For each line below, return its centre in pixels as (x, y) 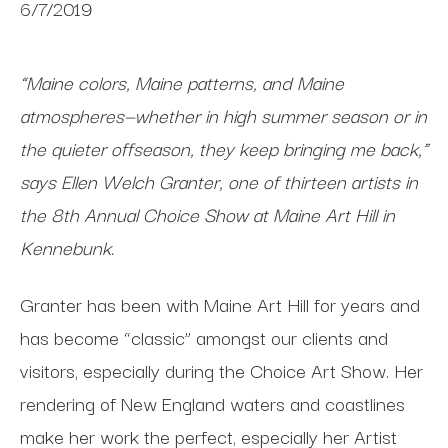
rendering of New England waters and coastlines (212, 402)
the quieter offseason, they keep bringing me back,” (224, 148)
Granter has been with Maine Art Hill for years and (220, 303)
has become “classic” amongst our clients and (204, 336)
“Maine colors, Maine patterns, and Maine (182, 82)
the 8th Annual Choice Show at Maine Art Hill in (207, 214)
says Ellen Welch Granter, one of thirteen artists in (219, 181)
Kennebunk (65, 247)
